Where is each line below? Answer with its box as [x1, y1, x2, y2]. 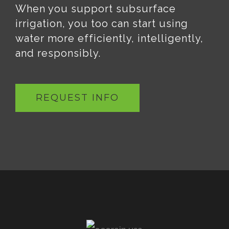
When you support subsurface [15, 3, 176, 15]
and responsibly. [15, 47, 101, 60]
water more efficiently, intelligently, [15, 32, 203, 45]
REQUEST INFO [36, 92, 119, 104]
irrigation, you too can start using [15, 17, 188, 30]
